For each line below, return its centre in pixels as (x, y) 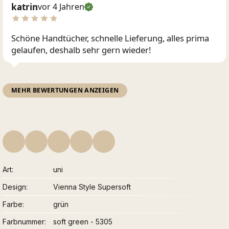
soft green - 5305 (83, 221)
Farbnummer (24, 221)
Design (14, 187)
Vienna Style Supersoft (92, 187)
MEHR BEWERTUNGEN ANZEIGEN (65, 90)
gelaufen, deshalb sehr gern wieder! (81, 50)
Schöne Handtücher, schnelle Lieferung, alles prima (110, 38)
